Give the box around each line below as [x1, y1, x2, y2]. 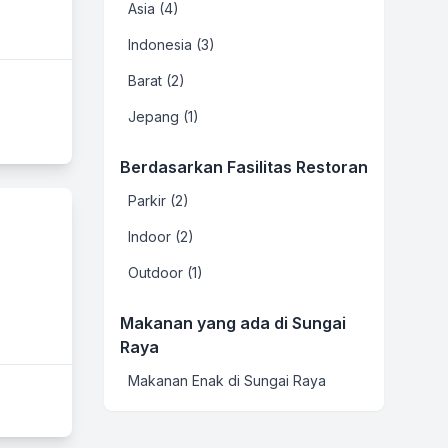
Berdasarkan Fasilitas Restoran [120, 157, 368, 177]
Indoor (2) [128, 228, 194, 245]
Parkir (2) [128, 192, 189, 209]
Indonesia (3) [128, 36, 215, 53]
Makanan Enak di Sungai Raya [128, 372, 326, 389]
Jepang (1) [128, 108, 199, 125]
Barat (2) [128, 72, 185, 89]
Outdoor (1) [128, 264, 203, 281]
